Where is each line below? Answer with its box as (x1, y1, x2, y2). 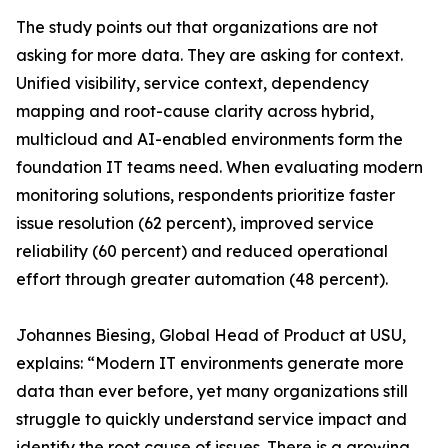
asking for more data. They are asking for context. (16, 45, 403, 66)
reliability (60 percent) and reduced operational (16, 241, 388, 262)
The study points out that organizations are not (16, 17, 378, 38)
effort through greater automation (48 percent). (16, 269, 388, 290)
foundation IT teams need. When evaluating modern (16, 157, 423, 178)
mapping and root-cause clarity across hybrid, (16, 101, 374, 122)
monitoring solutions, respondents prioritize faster (16, 185, 395, 206)
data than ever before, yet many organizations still (16, 381, 408, 402)
